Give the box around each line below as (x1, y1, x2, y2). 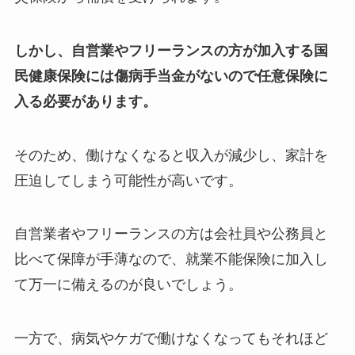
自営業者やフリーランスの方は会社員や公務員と (13, 225, 328, 242)
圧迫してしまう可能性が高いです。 (13, 171, 242, 189)
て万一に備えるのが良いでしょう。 (13, 276, 242, 293)
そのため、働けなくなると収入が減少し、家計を (13, 146, 328, 163)
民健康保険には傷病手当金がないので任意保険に (13, 67, 328, 84)
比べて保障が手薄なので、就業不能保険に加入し (13, 250, 328, 268)
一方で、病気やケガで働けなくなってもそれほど (13, 330, 328, 347)
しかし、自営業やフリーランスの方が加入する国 (13, 41, 328, 59)
